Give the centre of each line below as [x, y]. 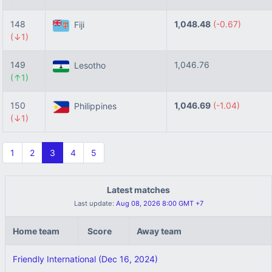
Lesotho [87, 66]
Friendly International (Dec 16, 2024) [85, 259]
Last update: [94, 203]
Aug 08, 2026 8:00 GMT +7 [159, 203]
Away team [159, 231]
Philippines [93, 106]
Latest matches [138, 190]
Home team [36, 231]
